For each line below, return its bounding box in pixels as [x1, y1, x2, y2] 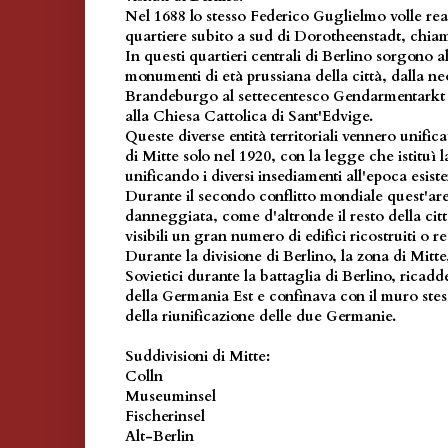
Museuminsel [125, 386, 216, 407]
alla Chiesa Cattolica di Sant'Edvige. [125, 106, 373, 127]
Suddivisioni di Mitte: [125, 346, 270, 367]
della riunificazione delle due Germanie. [125, 306, 396, 327]
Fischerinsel [125, 406, 205, 427]
